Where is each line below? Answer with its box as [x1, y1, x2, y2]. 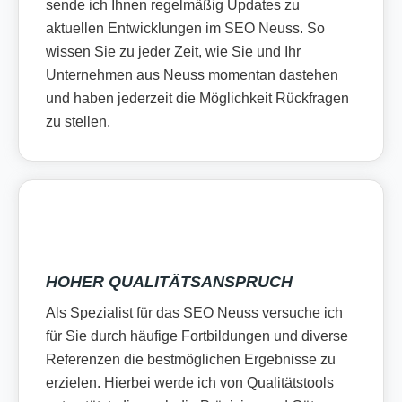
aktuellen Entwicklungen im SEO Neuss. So [46, 20, 325, 36]
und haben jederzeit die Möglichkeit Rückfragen [46, 90, 349, 106]
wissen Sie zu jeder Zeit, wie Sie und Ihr [46, 43, 301, 59]
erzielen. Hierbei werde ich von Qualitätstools [46, 374, 334, 390]
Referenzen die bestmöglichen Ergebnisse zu [46, 351, 336, 367]
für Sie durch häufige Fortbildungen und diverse [46, 328, 348, 344]
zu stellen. [46, 113, 110, 129]
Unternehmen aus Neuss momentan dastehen [46, 66, 338, 83]
